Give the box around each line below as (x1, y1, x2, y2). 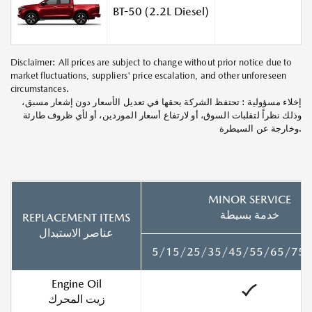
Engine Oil (51, 277, 102, 291)
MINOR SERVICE (208, 193, 291, 207)
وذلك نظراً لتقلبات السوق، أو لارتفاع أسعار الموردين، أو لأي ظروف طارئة (23, 110, 302, 121)
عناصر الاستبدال (39, 226, 114, 240)
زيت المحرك (47, 292, 105, 306)
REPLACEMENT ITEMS (22, 211, 130, 225)
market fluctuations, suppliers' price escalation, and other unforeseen (10, 70, 287, 81)
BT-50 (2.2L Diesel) (113, 5, 209, 19)
